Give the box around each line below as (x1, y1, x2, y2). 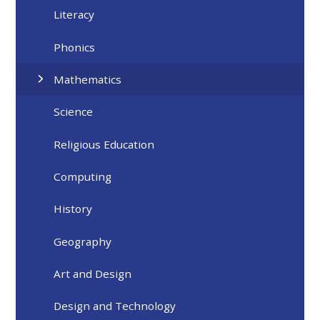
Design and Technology (54, 299, 176, 314)
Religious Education (54, 136, 155, 151)
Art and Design (54, 266, 132, 281)
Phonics (54, 39, 96, 54)
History (54, 201, 93, 216)
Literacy (54, 7, 95, 22)
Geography (54, 234, 112, 249)
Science (54, 104, 94, 119)
